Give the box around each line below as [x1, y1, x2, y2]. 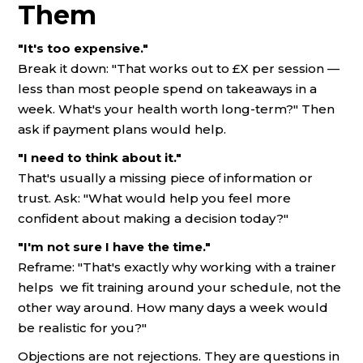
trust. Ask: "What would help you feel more [18, 190, 291, 207]
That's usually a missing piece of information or [18, 170, 313, 186]
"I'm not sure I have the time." [18, 239, 211, 255]
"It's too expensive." [18, 41, 148, 57]
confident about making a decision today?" [18, 211, 288, 227]
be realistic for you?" [18, 320, 147, 336]
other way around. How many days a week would [18, 300, 328, 316]
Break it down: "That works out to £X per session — [18, 61, 340, 77]
